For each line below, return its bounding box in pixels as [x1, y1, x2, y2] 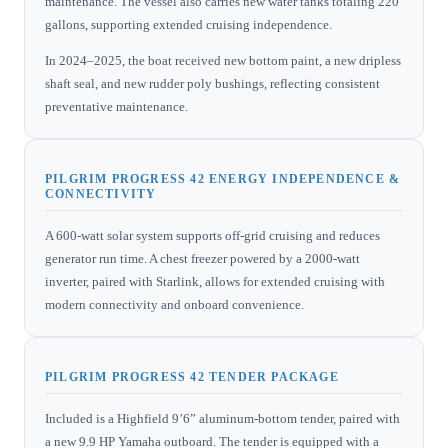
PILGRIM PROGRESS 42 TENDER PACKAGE [45, 369, 339, 384]
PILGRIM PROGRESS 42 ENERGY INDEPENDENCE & [45, 171, 401, 186]
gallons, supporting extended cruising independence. [45, 16, 332, 32]
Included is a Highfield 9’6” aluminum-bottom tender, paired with [45, 410, 400, 426]
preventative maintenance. [45, 98, 188, 114]
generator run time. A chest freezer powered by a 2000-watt [45, 250, 360, 266]
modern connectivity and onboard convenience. [45, 296, 304, 312]
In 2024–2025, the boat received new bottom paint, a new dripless [45, 52, 401, 68]
